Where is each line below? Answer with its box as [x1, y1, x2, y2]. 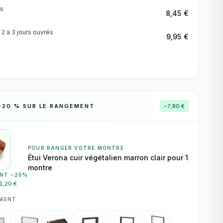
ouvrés [31, 28, 53, 36]
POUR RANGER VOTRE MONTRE [28, 145, 124, 151]
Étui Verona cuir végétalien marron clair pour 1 [28, 153, 188, 162]
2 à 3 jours [1, 28, 31, 36]
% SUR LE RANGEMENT [11, 102, 95, 110]
